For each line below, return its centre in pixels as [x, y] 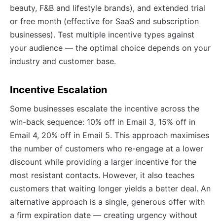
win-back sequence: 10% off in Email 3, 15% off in [103, 122]
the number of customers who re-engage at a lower [107, 149]
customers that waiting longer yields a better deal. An [110, 189]
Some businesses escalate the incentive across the [105, 109]
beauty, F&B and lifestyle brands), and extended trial [108, 8]
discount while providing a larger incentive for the [103, 162]
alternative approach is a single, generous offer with [107, 202]
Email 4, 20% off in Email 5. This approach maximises [110, 135]
